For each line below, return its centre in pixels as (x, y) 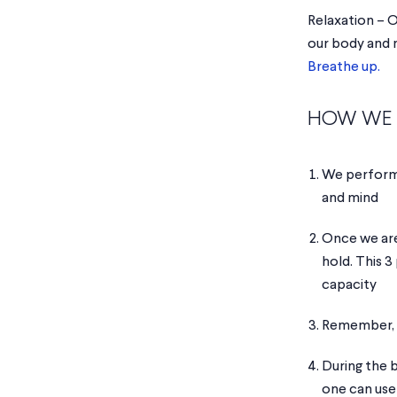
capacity (349, 286)
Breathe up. (344, 68)
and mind (350, 199)
